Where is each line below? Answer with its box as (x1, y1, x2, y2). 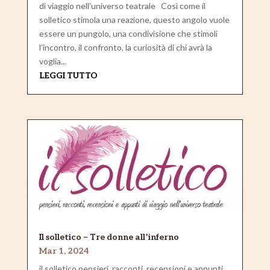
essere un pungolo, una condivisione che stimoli (39, 28, 218, 39)
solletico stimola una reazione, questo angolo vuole (39, 14, 230, 25)
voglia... (39, 55, 66, 66)
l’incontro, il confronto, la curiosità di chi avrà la (39, 42, 212, 52)
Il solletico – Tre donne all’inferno (39, 232, 179, 243)
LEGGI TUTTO (39, 70, 98, 81)
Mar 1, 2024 (39, 246, 89, 257)
